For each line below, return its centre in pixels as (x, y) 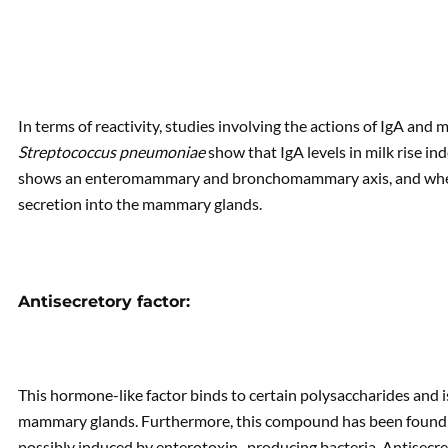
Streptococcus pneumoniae (111, 151)
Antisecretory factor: (104, 301)
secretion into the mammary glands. (140, 203)
